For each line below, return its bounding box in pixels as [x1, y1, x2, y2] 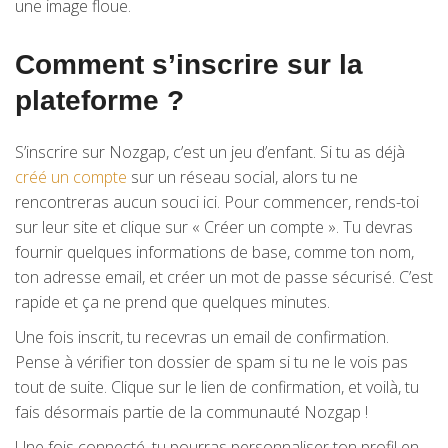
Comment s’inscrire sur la [15, 49, 363, 80]
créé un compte [15, 166, 127, 188]
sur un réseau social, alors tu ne [127, 166, 358, 188]
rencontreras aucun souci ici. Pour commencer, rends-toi [15, 191, 419, 213]
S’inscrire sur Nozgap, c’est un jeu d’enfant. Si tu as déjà [15, 141, 405, 163]
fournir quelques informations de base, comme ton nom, [15, 241, 414, 263]
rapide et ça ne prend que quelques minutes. [15, 291, 330, 313]
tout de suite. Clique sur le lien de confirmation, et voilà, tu [15, 376, 419, 398]
